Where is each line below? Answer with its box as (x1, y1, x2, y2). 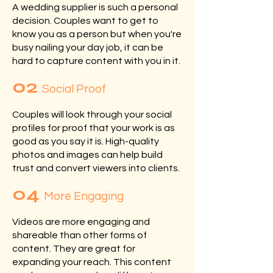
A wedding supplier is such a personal (12, 2, 178, 12)
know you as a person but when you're (12, 29, 182, 39)
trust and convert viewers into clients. (12, 163, 180, 173)
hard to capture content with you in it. (12, 56, 182, 66)
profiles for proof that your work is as (12, 123, 175, 133)
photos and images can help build (12, 150, 163, 160)
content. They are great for (12, 244, 135, 253)
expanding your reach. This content (12, 257, 171, 267)
